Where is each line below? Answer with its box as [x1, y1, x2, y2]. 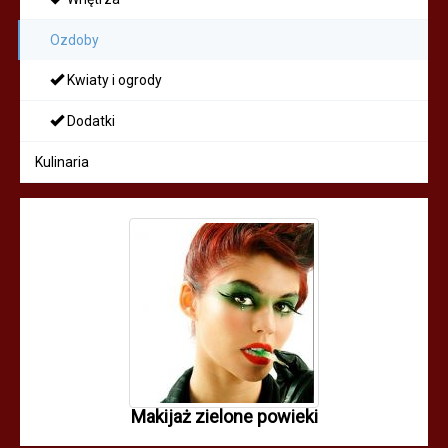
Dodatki [64, 113, 115, 129]
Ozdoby [50, 32, 99, 48]
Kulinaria [35, 154, 89, 170]
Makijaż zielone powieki [130, 406, 318, 427]
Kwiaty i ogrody [64, 72, 162, 88]
